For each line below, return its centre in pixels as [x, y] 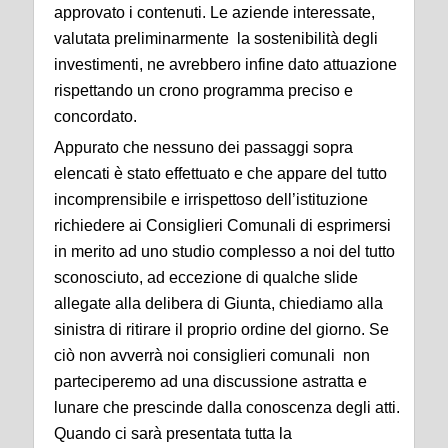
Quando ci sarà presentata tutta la [173, 433]
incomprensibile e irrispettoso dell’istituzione [211, 199]
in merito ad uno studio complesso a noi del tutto [224, 251]
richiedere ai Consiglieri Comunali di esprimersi [222, 225]
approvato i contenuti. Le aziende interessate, [214, 12]
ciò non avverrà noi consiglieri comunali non [212, 355]
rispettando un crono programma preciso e [203, 90]
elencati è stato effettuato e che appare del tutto [222, 173]
